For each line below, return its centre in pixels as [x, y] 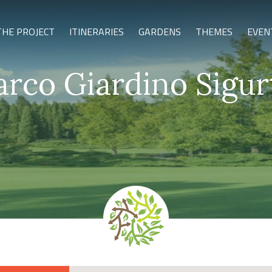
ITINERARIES [97, 32]
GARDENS [160, 32]
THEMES [214, 32]
